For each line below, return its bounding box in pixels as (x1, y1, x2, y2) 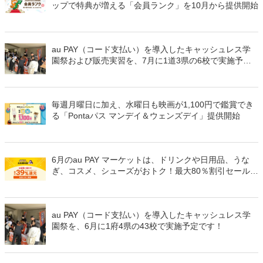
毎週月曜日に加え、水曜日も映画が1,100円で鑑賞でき (52, 100, 254, 109)
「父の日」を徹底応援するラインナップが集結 (52, 188, 224, 198)
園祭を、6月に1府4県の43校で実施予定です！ (52, 221, 223, 231)
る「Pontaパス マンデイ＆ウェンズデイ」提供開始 (52, 111, 240, 120)
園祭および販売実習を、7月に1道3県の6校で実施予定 (52, 56, 251, 65)
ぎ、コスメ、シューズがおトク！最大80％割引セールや (52, 166, 258, 176)
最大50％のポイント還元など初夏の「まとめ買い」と (52, 177, 250, 187)
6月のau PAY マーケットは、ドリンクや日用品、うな (52, 155, 249, 164)
